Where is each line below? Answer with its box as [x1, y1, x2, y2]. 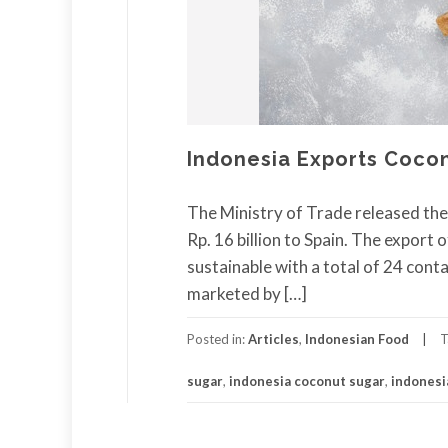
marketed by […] [187, 282, 307, 304]
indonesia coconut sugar [229, 372, 385, 389]
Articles [248, 330, 299, 347]
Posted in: [187, 330, 248, 347]
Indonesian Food [305, 330, 409, 347]
